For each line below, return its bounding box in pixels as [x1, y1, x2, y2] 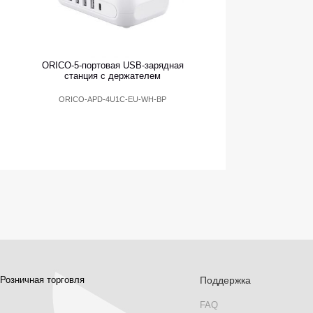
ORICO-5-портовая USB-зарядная [41, 60, 184, 71]
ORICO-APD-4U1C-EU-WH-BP [59, 95, 167, 104]
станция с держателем [64, 71, 161, 82]
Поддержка [199, 275, 251, 286]
